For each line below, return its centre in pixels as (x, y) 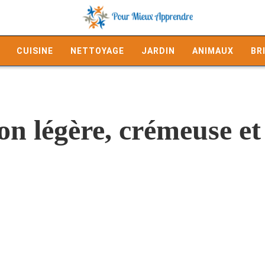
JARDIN (158, 51)
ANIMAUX (213, 51)
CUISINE (35, 51)
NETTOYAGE (97, 51)
